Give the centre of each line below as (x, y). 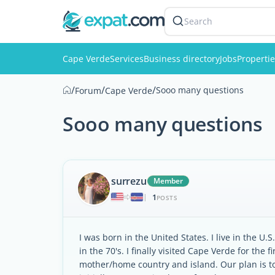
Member (168, 180)
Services (127, 59)
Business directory (182, 59)
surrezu (129, 181)
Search (198, 21)
